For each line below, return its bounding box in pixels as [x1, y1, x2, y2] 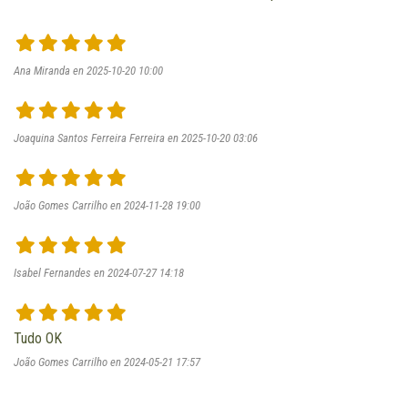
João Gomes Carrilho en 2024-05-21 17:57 [14, 354, 200, 369]
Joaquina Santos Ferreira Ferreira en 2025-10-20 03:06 [14, 130, 258, 145]
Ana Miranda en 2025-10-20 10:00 [14, 63, 163, 77]
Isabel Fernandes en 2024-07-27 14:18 [14, 265, 184, 280]
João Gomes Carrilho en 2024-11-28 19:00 [14, 198, 200, 212]
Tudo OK [14, 329, 62, 347]
